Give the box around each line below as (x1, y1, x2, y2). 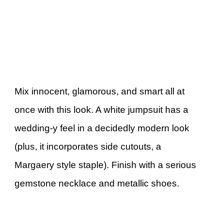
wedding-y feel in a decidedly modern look (15, 123, 189, 134)
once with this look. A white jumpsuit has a (15, 105, 188, 115)
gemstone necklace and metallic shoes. (15, 178, 179, 189)
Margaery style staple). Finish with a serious (15, 160, 196, 170)
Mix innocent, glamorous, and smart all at (15, 86, 185, 97)
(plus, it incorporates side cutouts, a (15, 141, 161, 152)
